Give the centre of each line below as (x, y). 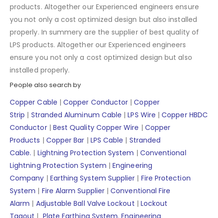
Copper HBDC (185, 115)
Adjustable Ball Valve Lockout (85, 204)
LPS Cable (106, 140)
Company (27, 178)
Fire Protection (166, 178)
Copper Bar (64, 140)
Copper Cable (34, 102)
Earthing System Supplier (92, 178)
